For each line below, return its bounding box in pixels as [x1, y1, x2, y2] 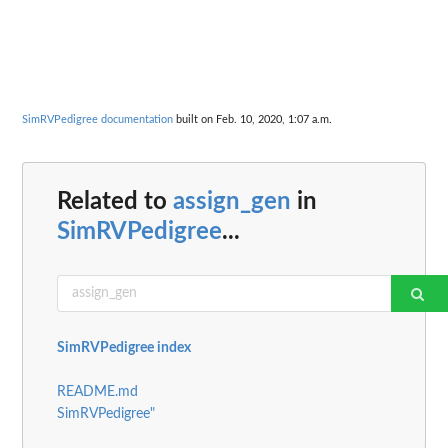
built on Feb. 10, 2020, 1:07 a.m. [173, 114, 332, 126]
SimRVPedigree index [57, 340, 191, 355]
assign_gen [173, 189, 291, 214]
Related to [57, 189, 173, 214]
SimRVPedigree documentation [22, 114, 173, 126]
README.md [57, 384, 138, 399]
